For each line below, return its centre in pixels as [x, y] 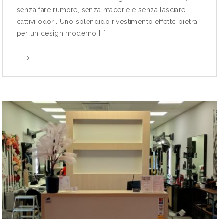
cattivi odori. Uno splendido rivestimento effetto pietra [107, 22]
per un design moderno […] [61, 33]
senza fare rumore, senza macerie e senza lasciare [101, 10]
